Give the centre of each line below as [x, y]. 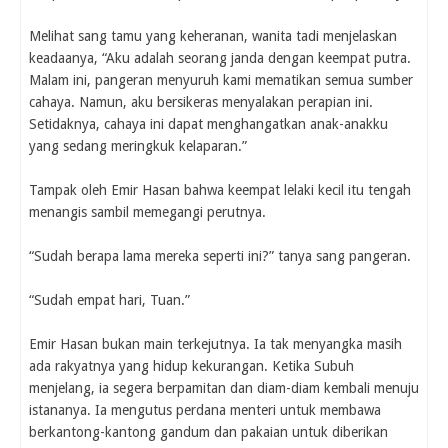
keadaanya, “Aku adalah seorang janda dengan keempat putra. [220, 58]
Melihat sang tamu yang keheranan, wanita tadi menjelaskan [213, 36]
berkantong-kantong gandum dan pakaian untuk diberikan [208, 432]
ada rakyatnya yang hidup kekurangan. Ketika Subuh [191, 366]
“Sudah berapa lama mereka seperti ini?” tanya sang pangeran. [220, 256]
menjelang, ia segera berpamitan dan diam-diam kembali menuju [224, 388]
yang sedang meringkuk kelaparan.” [138, 146]
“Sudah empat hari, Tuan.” [109, 300]
